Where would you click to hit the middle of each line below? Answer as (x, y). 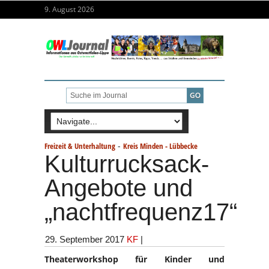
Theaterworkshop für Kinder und (134, 259)
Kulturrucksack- (127, 164)
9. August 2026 (69, 9)
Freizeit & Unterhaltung (80, 146)
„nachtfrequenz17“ (141, 212)
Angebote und (119, 188)
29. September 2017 (85, 239)
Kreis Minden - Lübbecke (160, 146)
